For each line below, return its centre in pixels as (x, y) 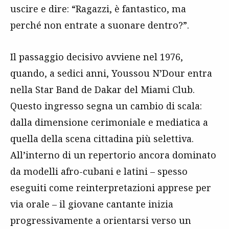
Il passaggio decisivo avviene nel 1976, (97, 56)
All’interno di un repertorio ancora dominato (113, 155)
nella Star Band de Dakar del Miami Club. (102, 89)
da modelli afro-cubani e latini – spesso (99, 171)
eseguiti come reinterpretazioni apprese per (111, 187)
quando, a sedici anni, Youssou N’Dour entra (111, 73)
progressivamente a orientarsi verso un (101, 220)
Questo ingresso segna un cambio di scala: (106, 106)
